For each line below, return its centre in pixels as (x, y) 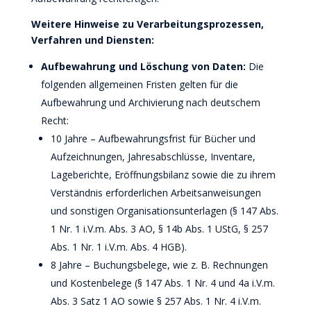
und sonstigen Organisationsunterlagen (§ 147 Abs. (164, 211)
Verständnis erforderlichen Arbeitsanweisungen (155, 193)
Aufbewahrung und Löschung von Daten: (144, 66)
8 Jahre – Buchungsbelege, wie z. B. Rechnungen (159, 265)
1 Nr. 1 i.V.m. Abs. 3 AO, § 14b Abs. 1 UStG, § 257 (159, 229)
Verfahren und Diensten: (92, 40)
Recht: (54, 120)
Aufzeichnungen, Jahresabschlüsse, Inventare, (153, 157)
